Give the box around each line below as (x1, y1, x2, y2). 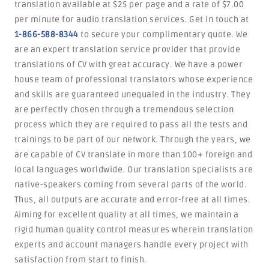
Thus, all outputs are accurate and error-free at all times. (14, 195, 251, 205)
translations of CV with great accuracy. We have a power (14, 59, 243, 70)
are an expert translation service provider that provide (14, 44, 241, 55)
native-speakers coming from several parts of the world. (14, 180, 247, 190)
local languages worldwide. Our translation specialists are (14, 165, 253, 175)
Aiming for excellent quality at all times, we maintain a (14, 210, 239, 220)
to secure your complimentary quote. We (78, 29, 248, 40)
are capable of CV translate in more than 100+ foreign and (14, 150, 253, 160)
